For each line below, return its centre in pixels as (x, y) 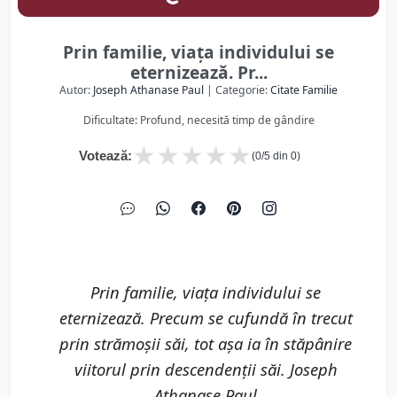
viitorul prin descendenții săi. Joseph (206, 369)
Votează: (105, 156)
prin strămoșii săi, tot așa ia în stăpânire (206, 343)
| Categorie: (237, 90)
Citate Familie (304, 90)
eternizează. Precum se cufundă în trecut (206, 318)
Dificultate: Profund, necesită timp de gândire (198, 120)
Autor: (76, 90)
